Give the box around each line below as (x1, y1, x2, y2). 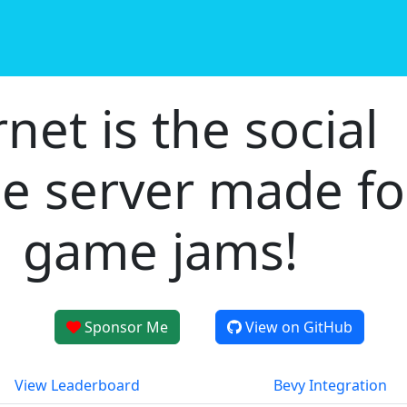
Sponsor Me (84, 317, 168, 337)
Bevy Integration (273, 375, 387, 395)
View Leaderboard (14, 375, 140, 395)
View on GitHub (244, 317, 352, 337)
